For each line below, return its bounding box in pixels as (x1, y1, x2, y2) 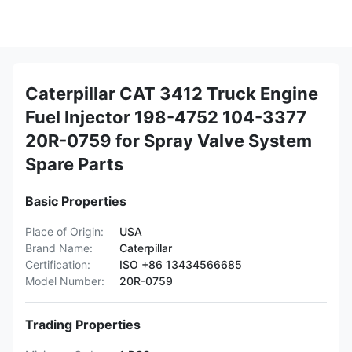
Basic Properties (25, 193, 126, 209)
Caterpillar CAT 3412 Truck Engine (25, 83, 318, 104)
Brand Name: (25, 241, 93, 255)
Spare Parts (25, 154, 123, 174)
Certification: (25, 258, 90, 271)
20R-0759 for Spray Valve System (25, 130, 312, 151)
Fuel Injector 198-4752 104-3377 (25, 107, 306, 127)
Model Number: (25, 274, 104, 288)
